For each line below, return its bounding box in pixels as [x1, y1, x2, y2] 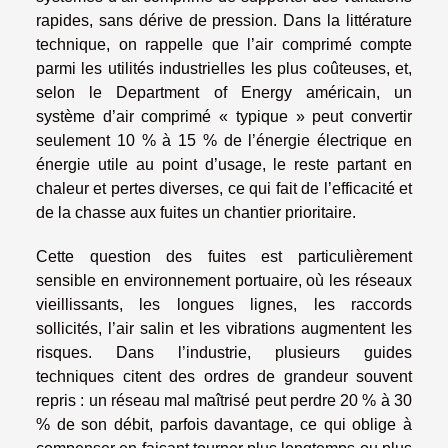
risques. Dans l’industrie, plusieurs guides [36, 344, 412, 362]
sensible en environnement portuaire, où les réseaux [36, 272, 412, 290]
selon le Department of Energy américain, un [36, 84, 412, 102]
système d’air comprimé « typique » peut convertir [36, 108, 412, 126]
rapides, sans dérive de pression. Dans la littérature [36, 12, 412, 30]
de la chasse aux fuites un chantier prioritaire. [36, 204, 356, 222]
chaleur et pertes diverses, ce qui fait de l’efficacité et [36, 180, 412, 198]
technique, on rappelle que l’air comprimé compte [36, 36, 412, 54]
